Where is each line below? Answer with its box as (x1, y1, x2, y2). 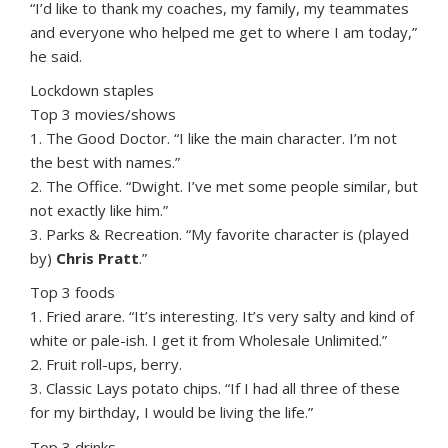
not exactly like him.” (30, 200, 168, 221)
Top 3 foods (30, 282, 115, 303)
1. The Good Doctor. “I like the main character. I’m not (30, 128, 397, 149)
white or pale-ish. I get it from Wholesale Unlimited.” (30, 330, 387, 351)
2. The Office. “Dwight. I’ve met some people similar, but (30, 176, 418, 197)
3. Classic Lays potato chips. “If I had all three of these (30, 378, 400, 399)
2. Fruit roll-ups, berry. (30, 354, 182, 375)
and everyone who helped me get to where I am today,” (30, 22, 417, 43)
